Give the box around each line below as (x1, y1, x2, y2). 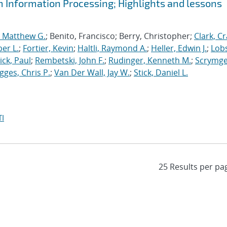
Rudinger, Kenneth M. (108, 55, 191, 66)
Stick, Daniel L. (134, 67, 188, 78)
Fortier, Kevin (23, 43, 73, 54)
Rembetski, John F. (35, 55, 104, 66)
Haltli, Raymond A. (78, 43, 147, 54)
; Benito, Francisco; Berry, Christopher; (46, 30, 194, 42)
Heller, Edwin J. (151, 43, 207, 54)
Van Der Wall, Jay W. (54, 67, 130, 78)
